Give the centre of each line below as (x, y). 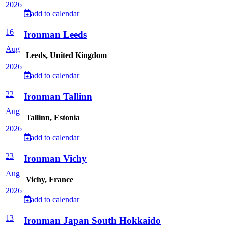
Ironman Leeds (55, 35)
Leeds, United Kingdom (65, 55)
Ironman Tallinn (58, 97)
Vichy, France (48, 180)
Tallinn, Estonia (52, 118)
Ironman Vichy (55, 159)
